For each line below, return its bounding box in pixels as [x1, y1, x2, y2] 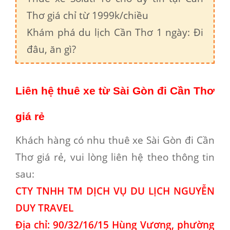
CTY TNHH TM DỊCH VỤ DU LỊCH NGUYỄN [15, 184, 215, 197]
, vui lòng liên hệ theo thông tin [64, 150, 215, 163]
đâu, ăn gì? [27, 42, 76, 55]
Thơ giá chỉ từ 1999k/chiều [27, 8, 148, 22]
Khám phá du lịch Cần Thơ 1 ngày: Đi [27, 25, 203, 39]
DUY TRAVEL [15, 201, 73, 214]
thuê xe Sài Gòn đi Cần [108, 133, 215, 146]
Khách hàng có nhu [15, 133, 108, 146]
